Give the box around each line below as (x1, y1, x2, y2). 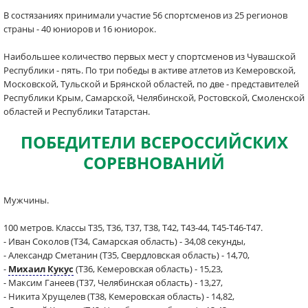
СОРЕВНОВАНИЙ (83, 151, 225, 174)
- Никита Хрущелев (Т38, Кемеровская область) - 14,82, (3, 290, 234, 302)
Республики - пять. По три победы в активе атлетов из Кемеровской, (3, 64, 296, 76)
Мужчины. (3, 194, 49, 206)
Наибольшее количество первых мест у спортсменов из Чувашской (3, 50, 296, 63)
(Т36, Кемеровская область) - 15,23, (74, 263, 223, 275)
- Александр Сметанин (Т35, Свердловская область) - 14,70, (3, 249, 250, 261)
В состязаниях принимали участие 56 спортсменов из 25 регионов (3, 9, 287, 21)
